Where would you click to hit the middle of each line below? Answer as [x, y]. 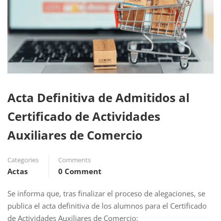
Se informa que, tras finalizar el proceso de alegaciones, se [106, 193]
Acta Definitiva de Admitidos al [98, 97]
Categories [23, 160]
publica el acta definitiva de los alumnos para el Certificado [107, 206]
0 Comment [80, 171]
